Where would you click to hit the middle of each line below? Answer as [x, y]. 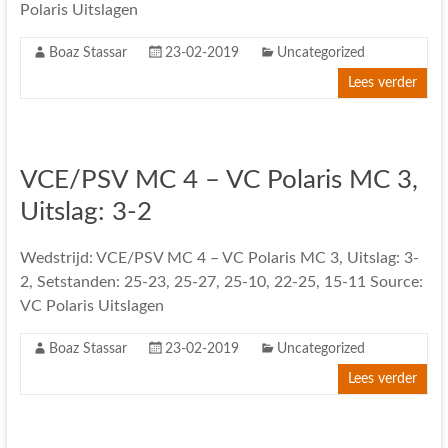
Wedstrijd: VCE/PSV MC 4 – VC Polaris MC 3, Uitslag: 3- [219, 258]
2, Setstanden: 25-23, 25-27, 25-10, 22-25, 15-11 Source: [221, 282]
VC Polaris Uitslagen [91, 306]
